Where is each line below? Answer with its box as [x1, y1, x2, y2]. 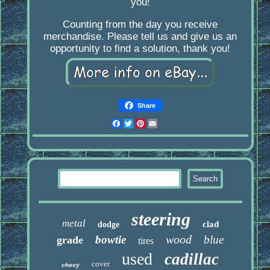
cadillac [165, 250, 219, 269]
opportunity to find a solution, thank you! [50, 43, 231, 55]
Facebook [121, 118, 167, 130]
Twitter [133, 118, 166, 130]
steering [131, 209, 190, 230]
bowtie [95, 233, 127, 246]
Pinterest [145, 118, 189, 130]
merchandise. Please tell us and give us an [43, 31, 237, 43]
